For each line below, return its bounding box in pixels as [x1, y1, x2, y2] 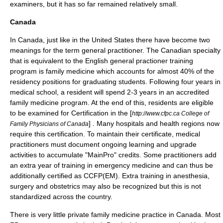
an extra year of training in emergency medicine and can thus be [10, 161, 213, 169]
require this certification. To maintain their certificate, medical [10, 130, 200, 138]
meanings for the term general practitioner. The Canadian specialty [10, 46, 221, 54]
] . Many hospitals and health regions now [89, 119, 220, 127]
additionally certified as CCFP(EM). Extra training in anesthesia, [10, 172, 210, 180]
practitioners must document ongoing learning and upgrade [10, 140, 197, 148]
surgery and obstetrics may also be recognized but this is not [10, 182, 201, 190]
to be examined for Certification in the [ [10, 109, 132, 117]
